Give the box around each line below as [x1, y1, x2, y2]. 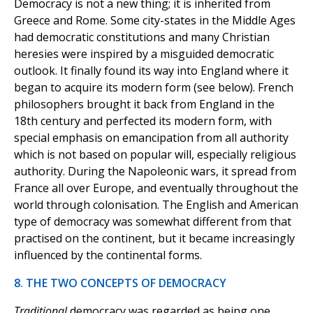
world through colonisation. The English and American [14, 197, 298, 213]
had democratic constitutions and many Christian [14, 29, 270, 45]
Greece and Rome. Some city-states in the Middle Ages [14, 13, 296, 29]
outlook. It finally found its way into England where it [14, 63, 289, 79]
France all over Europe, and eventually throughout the [14, 180, 298, 196]
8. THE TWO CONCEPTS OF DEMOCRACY [14, 275, 226, 291]
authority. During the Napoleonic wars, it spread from [14, 163, 296, 180]
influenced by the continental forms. [14, 247, 202, 263]
